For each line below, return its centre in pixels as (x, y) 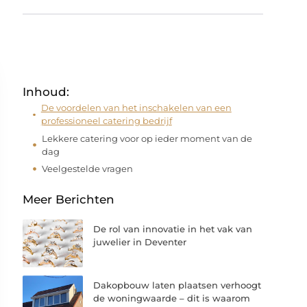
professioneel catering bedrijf (106, 121)
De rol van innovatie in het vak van (173, 229)
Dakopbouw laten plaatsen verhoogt (177, 285)
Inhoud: (46, 92)
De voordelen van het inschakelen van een (136, 108)
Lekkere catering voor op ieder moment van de (147, 138)
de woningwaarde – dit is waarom (172, 298)
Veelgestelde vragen (88, 169)
